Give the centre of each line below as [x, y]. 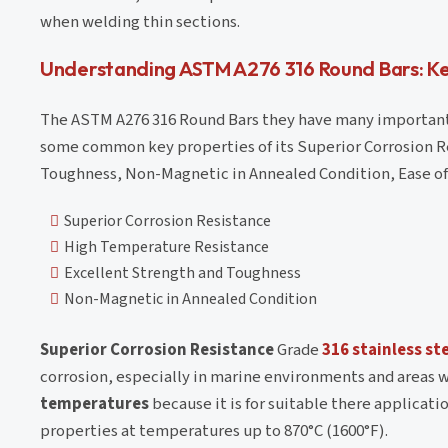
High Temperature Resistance [166, 246]
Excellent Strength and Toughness [182, 272]
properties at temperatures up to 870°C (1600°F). [214, 430]
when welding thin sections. [140, 21]
